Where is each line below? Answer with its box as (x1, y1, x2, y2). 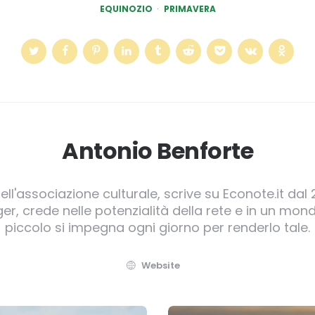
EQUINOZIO (99, 3, 153, 15)
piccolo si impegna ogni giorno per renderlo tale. (5, 219, 310, 237)
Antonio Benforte (62, 135, 253, 167)
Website (141, 259, 180, 273)
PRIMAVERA (163, 3, 216, 15)
